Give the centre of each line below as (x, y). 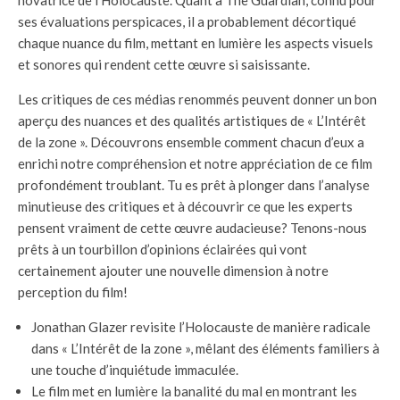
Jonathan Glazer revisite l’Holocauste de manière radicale (201, 326)
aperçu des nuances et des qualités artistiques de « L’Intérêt (192, 120)
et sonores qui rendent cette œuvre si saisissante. (164, 64)
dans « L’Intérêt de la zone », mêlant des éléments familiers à (205, 348)
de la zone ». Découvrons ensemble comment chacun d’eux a (191, 142)
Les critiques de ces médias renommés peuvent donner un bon (197, 99)
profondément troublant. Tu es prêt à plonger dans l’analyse (194, 184)
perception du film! (73, 292)
